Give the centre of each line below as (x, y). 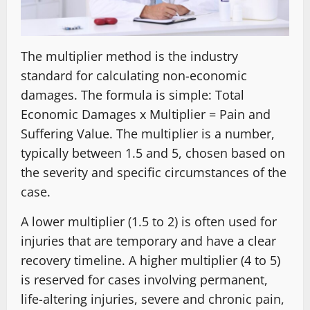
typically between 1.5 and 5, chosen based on (153, 153)
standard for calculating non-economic (134, 75)
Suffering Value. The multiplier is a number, (148, 133)
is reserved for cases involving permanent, (144, 279)
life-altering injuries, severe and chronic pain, (153, 299)
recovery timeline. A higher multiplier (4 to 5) (151, 260)
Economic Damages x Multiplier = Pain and (146, 114)
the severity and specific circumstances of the (154, 172)
